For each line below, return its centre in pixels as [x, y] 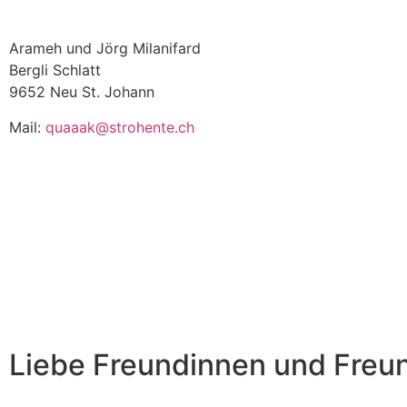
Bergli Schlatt [55, 70]
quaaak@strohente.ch [120, 127]
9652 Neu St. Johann [82, 92]
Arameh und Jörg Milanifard [105, 49]
